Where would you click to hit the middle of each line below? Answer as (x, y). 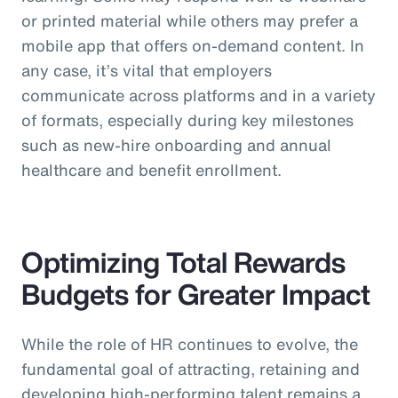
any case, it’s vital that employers (147, 71)
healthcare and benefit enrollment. (151, 170)
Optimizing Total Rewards (183, 263)
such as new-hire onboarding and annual (176, 145)
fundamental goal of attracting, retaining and (191, 369)
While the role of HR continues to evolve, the (190, 344)
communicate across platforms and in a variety (199, 96)
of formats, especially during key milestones (187, 120)
